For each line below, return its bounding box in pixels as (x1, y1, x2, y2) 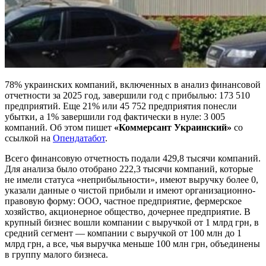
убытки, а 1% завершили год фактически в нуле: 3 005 (5, 111, 225, 122)
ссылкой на (5, 132, 53, 143)
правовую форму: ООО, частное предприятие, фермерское (5, 195, 242, 206)
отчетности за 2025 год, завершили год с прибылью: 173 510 (5, 90, 250, 100)
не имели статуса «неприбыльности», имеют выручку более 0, (5, 174, 258, 185)
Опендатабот (53, 132, 105, 143)
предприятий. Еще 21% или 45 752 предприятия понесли (5, 100, 237, 111)
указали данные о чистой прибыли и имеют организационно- (5, 185, 255, 195)
